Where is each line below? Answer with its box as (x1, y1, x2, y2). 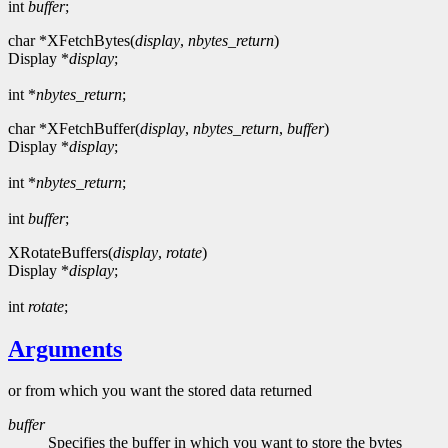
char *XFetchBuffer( (8, 119, 140, 137)
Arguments (8, 335, 122, 362)
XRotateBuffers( (8, 243, 113, 261)
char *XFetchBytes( (8, 31, 135, 49)
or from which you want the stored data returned (8, 382, 312, 400)
